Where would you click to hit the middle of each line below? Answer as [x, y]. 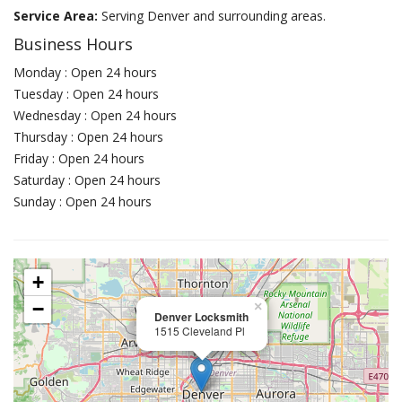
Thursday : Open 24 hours [88, 137]
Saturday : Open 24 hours [87, 180]
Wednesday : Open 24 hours [95, 115]
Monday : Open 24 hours [85, 72]
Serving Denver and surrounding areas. [214, 16]
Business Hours [73, 44]
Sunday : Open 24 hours [83, 201]
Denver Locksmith [201, 317]
